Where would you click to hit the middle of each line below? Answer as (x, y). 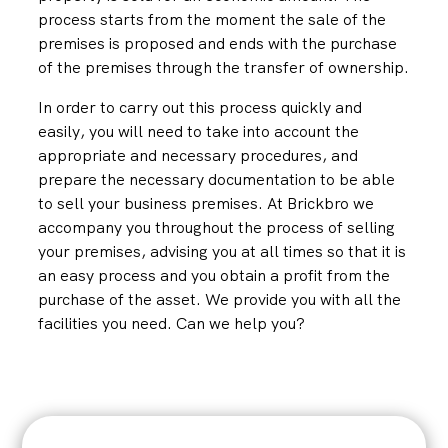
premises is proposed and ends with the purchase (218, 43)
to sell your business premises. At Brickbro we (206, 203)
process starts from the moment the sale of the (212, 19)
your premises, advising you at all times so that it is (222, 251)
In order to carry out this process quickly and (200, 107)
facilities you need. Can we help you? (172, 323)
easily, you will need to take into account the (199, 131)
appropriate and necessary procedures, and (198, 155)
